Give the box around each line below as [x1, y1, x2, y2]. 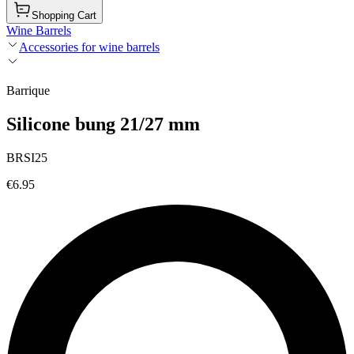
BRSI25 [6, 150, 47, 164]
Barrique [6, 84, 50, 97]
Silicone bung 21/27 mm [6, 113, 200, 134]
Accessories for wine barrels [19, 40, 160, 54]
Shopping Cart [32, 9, 96, 21]
